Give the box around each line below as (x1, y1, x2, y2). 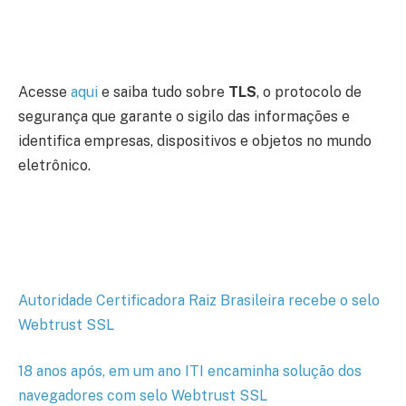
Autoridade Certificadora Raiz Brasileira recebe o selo (18, 291, 380, 309)
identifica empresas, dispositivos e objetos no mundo (18, 132, 372, 150)
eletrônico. (18, 157, 91, 175)
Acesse (18, 83, 71, 101)
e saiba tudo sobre (98, 83, 228, 101)
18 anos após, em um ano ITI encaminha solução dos (18, 362, 362, 381)
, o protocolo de (256, 83, 362, 101)
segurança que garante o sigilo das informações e (18, 108, 350, 126)
